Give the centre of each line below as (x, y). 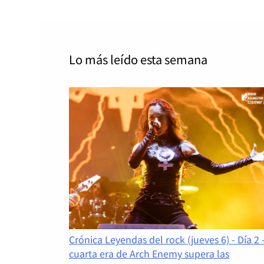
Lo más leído (103, 59)
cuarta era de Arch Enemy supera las (149, 254)
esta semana (174, 59)
